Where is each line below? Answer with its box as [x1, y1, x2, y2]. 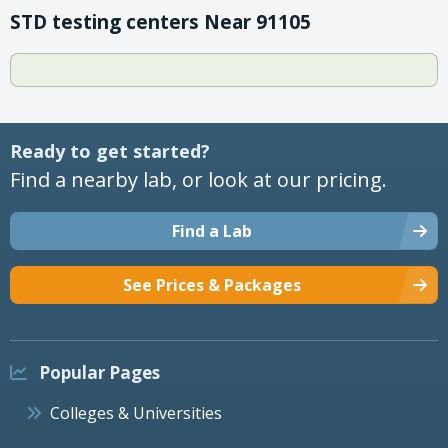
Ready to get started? [10, 138, 210, 163]
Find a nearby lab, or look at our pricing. [10, 165, 387, 193]
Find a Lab [172, 219, 252, 242]
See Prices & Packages [123, 273, 301, 296]
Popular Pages [35, 360, 160, 384]
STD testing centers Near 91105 [10, 8, 311, 35]
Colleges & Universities [50, 401, 222, 424]
